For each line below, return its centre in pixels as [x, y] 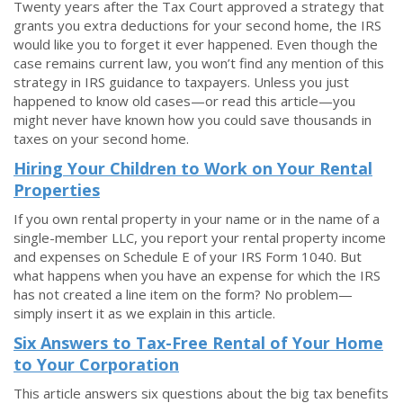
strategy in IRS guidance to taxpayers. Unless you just [181, 82]
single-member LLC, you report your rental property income [200, 237]
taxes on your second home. [101, 139]
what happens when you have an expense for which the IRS [197, 275]
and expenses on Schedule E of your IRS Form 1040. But [188, 256]
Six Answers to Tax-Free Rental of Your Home [198, 343]
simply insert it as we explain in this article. [144, 313]
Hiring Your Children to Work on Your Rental [193, 168]
